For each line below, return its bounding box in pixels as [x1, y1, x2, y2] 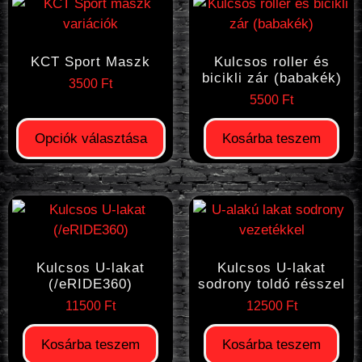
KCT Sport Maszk [31, 54, 150, 69]
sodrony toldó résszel [198, 276, 345, 292]
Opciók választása [34, 130, 147, 146]
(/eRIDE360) [48, 276, 133, 292]
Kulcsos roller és [213, 54, 330, 69]
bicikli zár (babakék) [201, 70, 342, 86]
